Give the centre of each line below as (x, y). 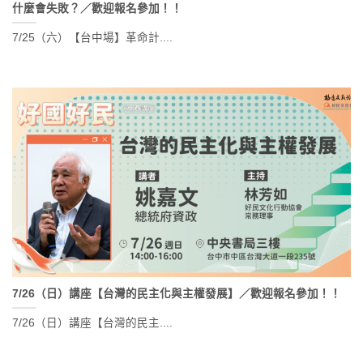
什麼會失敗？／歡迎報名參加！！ (97, 9)
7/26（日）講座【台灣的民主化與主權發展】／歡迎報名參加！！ (177, 293)
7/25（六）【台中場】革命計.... (92, 38)
